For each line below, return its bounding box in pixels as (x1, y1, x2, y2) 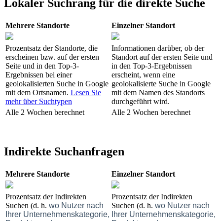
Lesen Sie (71, 88, 101, 97)
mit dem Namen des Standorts (111, 88, 205, 97)
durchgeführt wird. (111, 97, 170, 106)
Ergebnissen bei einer (5, 70, 72, 79)
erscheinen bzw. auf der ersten (5, 52, 99, 61)
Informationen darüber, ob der (111, 43, 204, 52)
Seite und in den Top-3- (5, 61, 79, 70)
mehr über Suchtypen (5, 97, 72, 106)
